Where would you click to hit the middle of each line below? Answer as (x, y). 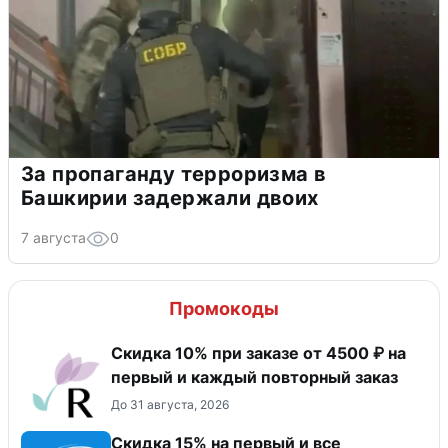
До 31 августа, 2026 (170, 405)
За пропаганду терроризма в (174, 174)
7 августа (53, 238)
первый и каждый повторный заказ (254, 377)
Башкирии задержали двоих (170, 198)
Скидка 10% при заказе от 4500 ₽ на (258, 353)
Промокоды (224, 309)
